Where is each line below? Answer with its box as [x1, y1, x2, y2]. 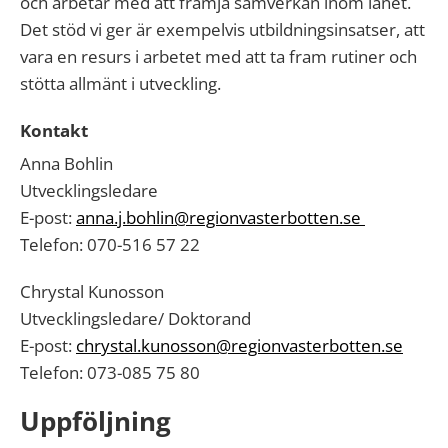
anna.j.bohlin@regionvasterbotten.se [76, 206, 365, 229]
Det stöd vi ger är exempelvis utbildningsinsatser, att [20, 18, 425, 41]
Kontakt [20, 119, 88, 142]
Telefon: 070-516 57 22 [20, 233, 200, 256]
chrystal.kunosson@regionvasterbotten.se [76, 334, 403, 357]
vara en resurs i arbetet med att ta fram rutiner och [20, 45, 417, 68]
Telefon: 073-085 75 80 [20, 361, 200, 384]
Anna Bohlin [20, 152, 113, 175]
